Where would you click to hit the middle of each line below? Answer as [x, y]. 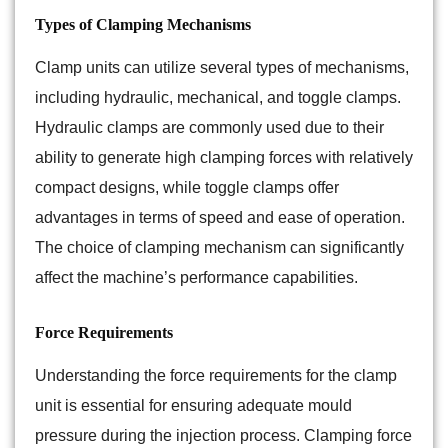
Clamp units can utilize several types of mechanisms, [222, 68]
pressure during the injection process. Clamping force [223, 436]
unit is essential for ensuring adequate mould [193, 406]
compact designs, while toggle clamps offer [187, 188]
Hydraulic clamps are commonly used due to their [209, 128]
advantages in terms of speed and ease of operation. [220, 218]
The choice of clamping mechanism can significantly [219, 248]
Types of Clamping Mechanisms [143, 25]
